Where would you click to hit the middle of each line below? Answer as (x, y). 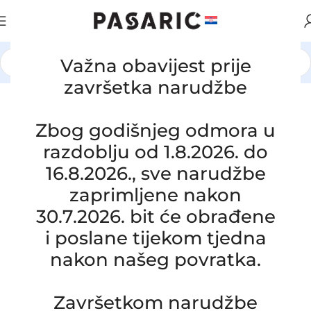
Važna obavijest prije (155, 66)
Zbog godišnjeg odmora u (155, 131)
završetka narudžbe (155, 87)
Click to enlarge (92, 110)
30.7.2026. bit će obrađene (155, 217)
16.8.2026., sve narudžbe (155, 174)
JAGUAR (154, 77)
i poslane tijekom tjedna (155, 238)
